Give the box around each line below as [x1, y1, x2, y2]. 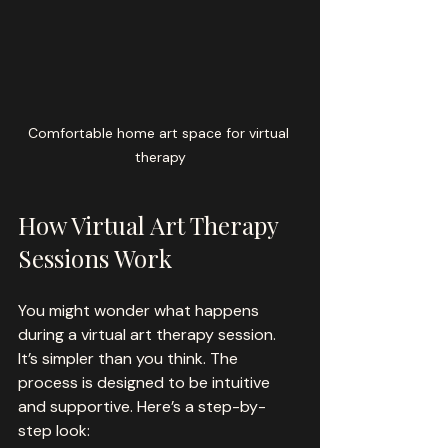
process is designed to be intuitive [18, 371, 274, 393]
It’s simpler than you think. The [18, 347, 242, 369]
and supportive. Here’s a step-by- [18, 395, 266, 417]
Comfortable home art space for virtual [27, 123, 293, 142]
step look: [18, 419, 90, 441]
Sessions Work [18, 241, 172, 274]
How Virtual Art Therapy [18, 208, 284, 241]
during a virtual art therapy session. [18, 323, 280, 345]
